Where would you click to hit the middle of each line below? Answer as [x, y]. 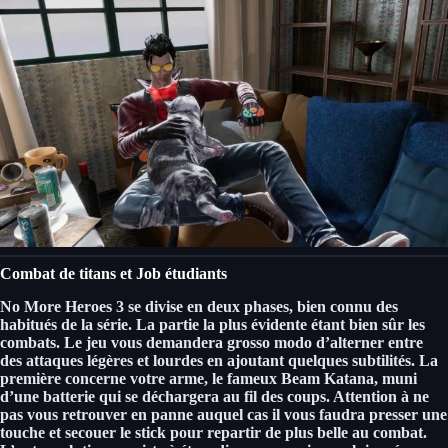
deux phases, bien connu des [302, 306]
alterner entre [376, 342]
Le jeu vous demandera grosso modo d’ [197, 342]
